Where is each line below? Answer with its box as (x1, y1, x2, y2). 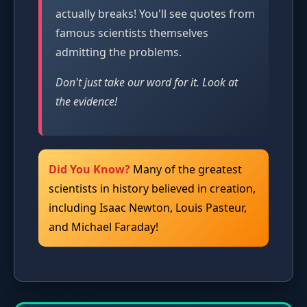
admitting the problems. (56, 44, 182, 60)
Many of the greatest (130, 161, 242, 177)
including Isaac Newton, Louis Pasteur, (49, 199, 247, 215)
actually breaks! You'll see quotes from (56, 5, 255, 21)
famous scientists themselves (56, 25, 208, 40)
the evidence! (56, 93, 117, 109)
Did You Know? (49, 161, 130, 177)
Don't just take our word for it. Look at (56, 74, 238, 90)
